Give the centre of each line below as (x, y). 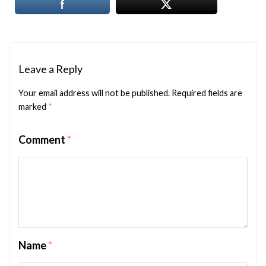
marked (33, 106)
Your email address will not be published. (94, 93)
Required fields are (207, 93)
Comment (43, 139)
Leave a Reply (50, 69)
